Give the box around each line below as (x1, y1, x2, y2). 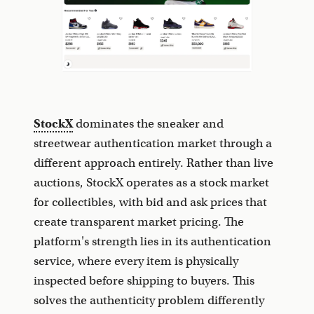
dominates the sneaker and (73, 116, 224, 132)
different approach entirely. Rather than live (34, 156, 273, 171)
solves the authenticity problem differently (34, 293, 264, 308)
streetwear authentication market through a (34, 136, 272, 151)
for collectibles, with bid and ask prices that (34, 195, 267, 210)
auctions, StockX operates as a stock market (34, 175, 269, 191)
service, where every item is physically (34, 254, 238, 269)
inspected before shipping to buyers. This (34, 273, 254, 289)
